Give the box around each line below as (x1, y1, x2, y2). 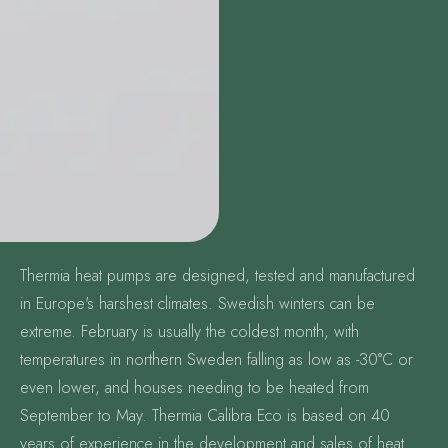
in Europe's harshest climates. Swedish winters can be (20, 291, 375, 315)
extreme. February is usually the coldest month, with (20, 319, 359, 343)
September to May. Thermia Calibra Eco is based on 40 (20, 403, 390, 427)
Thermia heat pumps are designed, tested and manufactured (20, 263, 415, 287)
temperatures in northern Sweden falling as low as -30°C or (20, 347, 413, 371)
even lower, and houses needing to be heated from (20, 375, 369, 399)
